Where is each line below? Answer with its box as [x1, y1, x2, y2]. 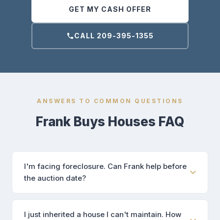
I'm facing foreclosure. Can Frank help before [24, 162, 187, 171]
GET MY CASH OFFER [69, 5, 151, 14]
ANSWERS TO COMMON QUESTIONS [37, 97, 183, 105]
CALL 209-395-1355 [74, 31, 154, 40]
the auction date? [24, 173, 86, 183]
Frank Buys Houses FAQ [36, 114, 184, 130]
